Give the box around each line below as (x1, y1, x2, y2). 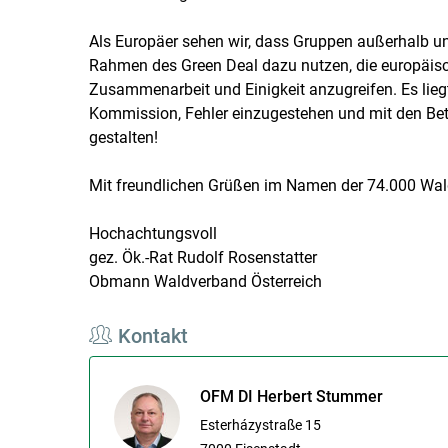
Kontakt (117, 323, 188, 348)
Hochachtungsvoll (88, 223, 217, 243)
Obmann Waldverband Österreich (88, 271, 322, 291)
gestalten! (88, 127, 158, 147)
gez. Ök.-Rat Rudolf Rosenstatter (88, 247, 317, 267)
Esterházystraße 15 (199, 416, 321, 433)
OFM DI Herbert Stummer (199, 386, 383, 406)
